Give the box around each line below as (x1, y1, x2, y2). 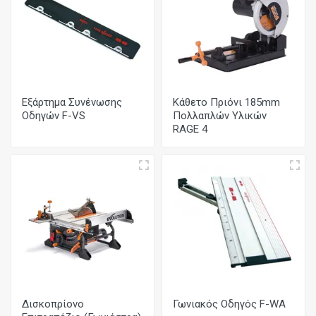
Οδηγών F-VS (22, 109, 85, 122)
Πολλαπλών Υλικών (173, 109, 267, 122)
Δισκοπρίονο (22, 298, 84, 310)
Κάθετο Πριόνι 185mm (173, 96, 280, 109)
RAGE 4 (173, 123, 207, 135)
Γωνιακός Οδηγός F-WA (173, 298, 286, 310)
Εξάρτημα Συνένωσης (22, 96, 122, 109)
